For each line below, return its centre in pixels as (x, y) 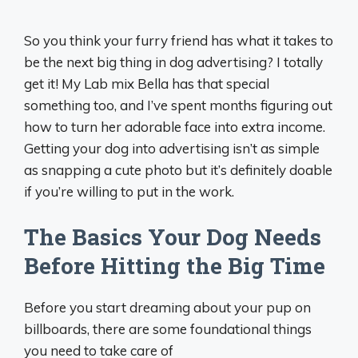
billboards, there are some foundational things (168, 328)
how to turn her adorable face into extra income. (175, 127)
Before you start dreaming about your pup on (167, 307)
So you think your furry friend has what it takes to (179, 41)
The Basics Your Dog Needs (173, 237)
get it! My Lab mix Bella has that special (147, 84)
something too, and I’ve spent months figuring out (178, 105)
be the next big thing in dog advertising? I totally (173, 62)
